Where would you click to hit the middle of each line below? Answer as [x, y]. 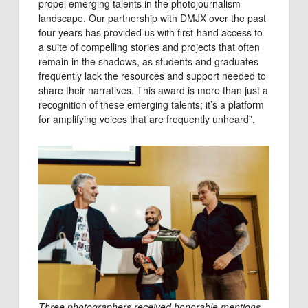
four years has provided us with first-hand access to [151, 33]
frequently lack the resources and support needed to [152, 76]
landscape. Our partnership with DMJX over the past [152, 18]
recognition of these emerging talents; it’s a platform [151, 105]
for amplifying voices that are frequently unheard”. [147, 119]
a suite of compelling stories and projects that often [149, 47]
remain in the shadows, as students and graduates [148, 62]
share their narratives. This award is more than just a [153, 90]
